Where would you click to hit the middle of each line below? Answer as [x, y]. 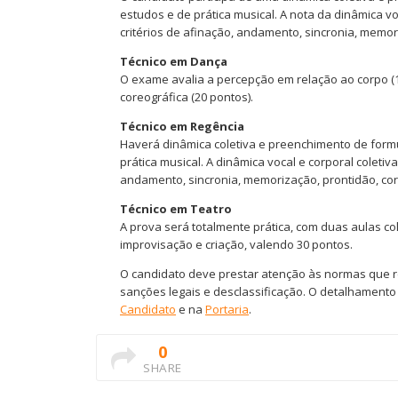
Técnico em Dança [174, 61]
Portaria [227, 309]
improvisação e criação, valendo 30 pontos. [236, 244]
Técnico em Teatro [176, 209]
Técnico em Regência [182, 126]
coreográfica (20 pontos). [187, 97]
